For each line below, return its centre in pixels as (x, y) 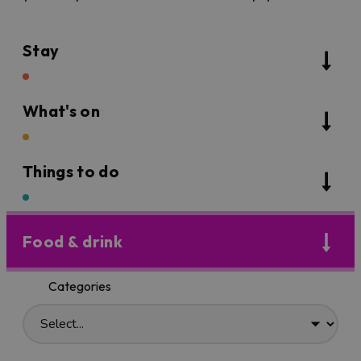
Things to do (71, 172)
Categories (80, 286)
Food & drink (73, 242)
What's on (61, 111)
